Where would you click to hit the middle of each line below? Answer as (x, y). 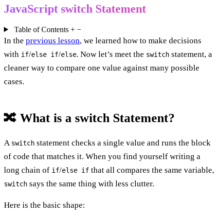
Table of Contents (41, 29)
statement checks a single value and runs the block (123, 143)
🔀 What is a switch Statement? (89, 118)
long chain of (28, 170)
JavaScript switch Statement (75, 9)
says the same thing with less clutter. (91, 183)
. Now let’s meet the (111, 54)
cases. (14, 81)
